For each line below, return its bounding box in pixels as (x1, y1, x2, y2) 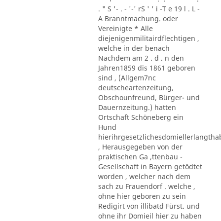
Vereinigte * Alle (98, 23, 153, 33)
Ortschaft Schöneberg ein (98, 112, 184, 122)
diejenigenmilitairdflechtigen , (98, 33, 199, 43)
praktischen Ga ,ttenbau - (98, 151, 183, 161)
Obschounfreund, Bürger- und (98, 92, 200, 102)
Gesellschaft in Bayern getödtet (98, 161, 202, 171)
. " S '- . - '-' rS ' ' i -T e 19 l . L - (98, 3, 200, 13)
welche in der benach (98, 43, 170, 53)
